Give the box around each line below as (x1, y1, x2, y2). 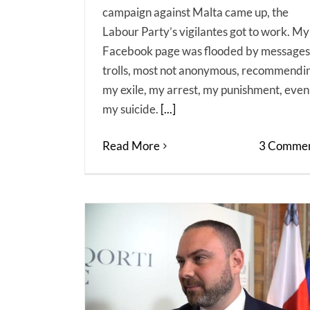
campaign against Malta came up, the (102, 5, 289, 20)
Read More (102, 138, 160, 154)
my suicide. (102, 102, 161, 117)
